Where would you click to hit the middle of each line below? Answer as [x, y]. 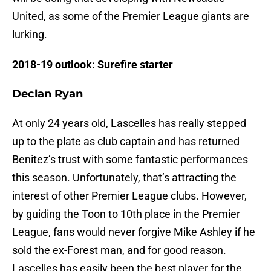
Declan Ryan [47, 94]
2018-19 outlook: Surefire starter [93, 65]
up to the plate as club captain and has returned [126, 142]
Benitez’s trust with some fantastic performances [130, 160]
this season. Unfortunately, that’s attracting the [124, 178]
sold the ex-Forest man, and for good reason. [119, 250]
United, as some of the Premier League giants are [131, 16]
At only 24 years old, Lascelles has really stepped [129, 123]
